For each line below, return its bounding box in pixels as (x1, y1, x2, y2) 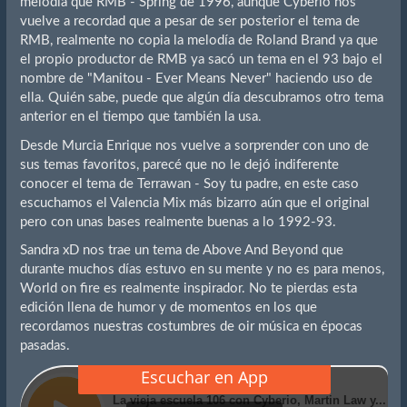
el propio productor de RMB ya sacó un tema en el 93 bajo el (19, 53, 382, 67)
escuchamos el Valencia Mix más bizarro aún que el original (19, 195, 370, 210)
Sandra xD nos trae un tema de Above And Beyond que (19, 243, 343, 258)
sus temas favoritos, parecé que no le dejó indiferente (19, 157, 339, 172)
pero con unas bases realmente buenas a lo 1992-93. (19, 214, 336, 229)
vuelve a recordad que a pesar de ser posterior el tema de (19, 15, 360, 29)
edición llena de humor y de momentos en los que (19, 301, 317, 315)
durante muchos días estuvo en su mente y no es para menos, (19, 263, 384, 277)
